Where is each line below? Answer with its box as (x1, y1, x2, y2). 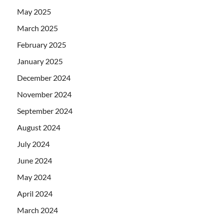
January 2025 (17, 56, 63, 66)
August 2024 (17, 122, 60, 132)
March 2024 (17, 205, 58, 215)
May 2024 (17, 172, 51, 182)
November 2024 (17, 89, 72, 99)
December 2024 (17, 73, 71, 82)
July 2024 (17, 139, 50, 148)
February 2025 (17, 39, 66, 49)
